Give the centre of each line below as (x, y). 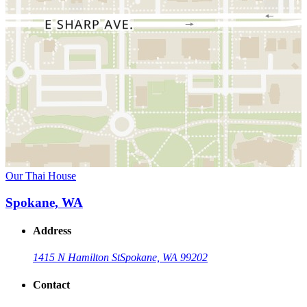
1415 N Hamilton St (76, 258)
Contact (51, 284)
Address (52, 231)
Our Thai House (41, 176)
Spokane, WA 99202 (164, 258)
